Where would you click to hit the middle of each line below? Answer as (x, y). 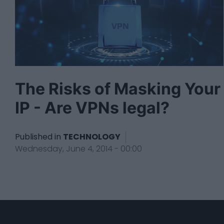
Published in (38, 136)
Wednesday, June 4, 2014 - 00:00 (78, 148)
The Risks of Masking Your (118, 88)
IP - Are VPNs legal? (92, 107)
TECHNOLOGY (92, 136)
